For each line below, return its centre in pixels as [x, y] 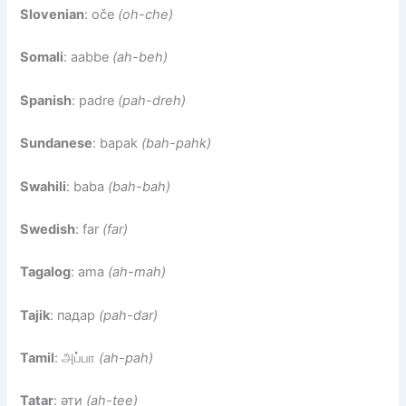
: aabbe [88, 58]
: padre [95, 100]
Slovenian [53, 15]
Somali [42, 58]
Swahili [43, 186]
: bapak [117, 144]
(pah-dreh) [152, 100]
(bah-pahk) [177, 144]
